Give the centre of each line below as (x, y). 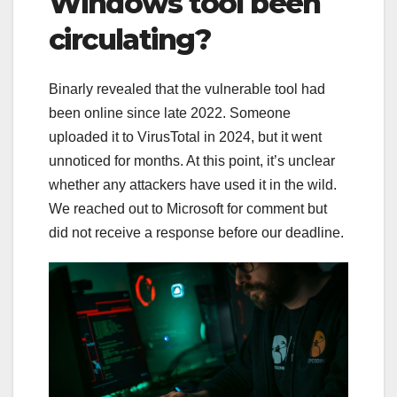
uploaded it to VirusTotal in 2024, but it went (185, 137)
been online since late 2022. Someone (170, 113)
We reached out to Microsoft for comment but (188, 209)
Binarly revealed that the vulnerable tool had (187, 90)
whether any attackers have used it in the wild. (193, 185)
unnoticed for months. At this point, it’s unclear (192, 161)
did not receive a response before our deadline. (196, 233)
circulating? (130, 40)
